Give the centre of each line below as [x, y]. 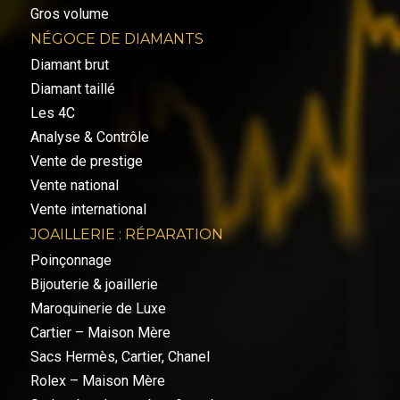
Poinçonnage [71, 260]
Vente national [74, 185]
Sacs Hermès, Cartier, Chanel [120, 356]
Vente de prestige [86, 161]
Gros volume [69, 13]
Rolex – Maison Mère [97, 380]
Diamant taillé [72, 88]
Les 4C [52, 112]
